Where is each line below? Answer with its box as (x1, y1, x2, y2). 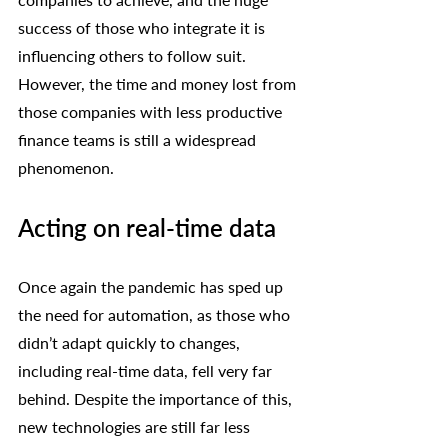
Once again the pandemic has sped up (18, 276, 287, 296)
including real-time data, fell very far (18, 360, 276, 380)
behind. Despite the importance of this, (18, 388, 296, 408)
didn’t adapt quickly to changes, (18, 332, 244, 352)
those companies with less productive (18, 101, 286, 121)
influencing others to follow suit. (18, 45, 250, 65)
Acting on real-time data (18, 212, 276, 242)
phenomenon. (18, 157, 118, 177)
